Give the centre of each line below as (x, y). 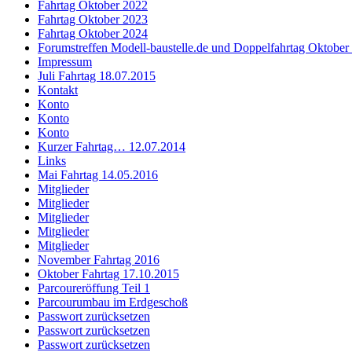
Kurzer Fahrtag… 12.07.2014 (112, 147)
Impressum (65, 62)
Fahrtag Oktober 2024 (93, 33)
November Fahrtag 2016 (99, 260)
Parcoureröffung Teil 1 (94, 288)
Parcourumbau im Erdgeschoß (113, 302)
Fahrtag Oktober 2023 (93, 19)
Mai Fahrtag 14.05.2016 (98, 175)
